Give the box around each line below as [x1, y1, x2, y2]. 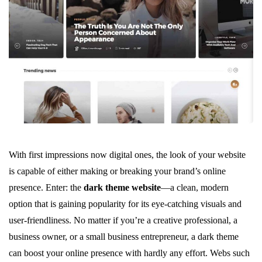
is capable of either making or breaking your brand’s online [9, 166, 226, 176]
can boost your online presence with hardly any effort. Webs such [9, 247, 250, 258]
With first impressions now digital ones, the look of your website [9, 149, 246, 160]
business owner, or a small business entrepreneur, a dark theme [9, 231, 239, 242]
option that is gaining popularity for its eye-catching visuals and [9, 198, 242, 209]
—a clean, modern [161, 182, 229, 192]
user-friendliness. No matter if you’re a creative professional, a [9, 215, 237, 225]
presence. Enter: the [9, 182, 84, 192]
